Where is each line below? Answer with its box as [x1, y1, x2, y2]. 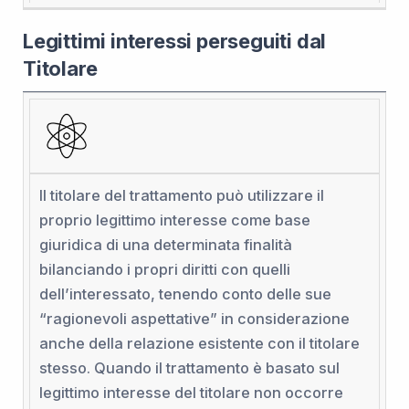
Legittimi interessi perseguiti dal [23, 29, 327, 54]
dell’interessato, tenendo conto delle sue [38, 285, 331, 304]
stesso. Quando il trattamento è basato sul [38, 359, 340, 378]
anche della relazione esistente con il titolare [38, 334, 360, 353]
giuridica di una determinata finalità [38, 236, 292, 255]
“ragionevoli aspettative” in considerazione [38, 309, 350, 329]
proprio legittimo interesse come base [38, 211, 310, 230]
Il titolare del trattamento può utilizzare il [38, 186, 324, 205]
